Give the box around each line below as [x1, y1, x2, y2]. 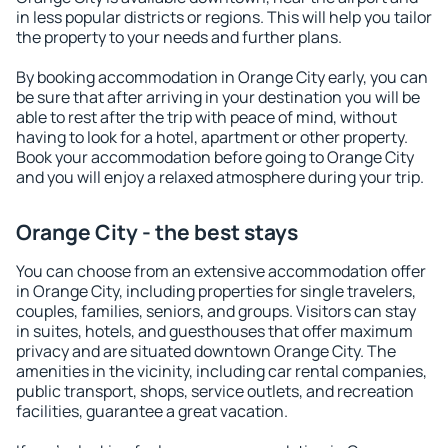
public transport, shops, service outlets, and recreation [16, 380, 414, 402]
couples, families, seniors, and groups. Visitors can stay [16, 300, 416, 322]
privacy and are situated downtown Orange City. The [16, 340, 396, 362]
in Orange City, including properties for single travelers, [16, 280, 416, 302]
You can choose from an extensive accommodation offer [16, 260, 426, 282]
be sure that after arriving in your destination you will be [16, 86, 420, 108]
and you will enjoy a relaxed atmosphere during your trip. [16, 166, 424, 188]
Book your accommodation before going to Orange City [16, 146, 414, 168]
